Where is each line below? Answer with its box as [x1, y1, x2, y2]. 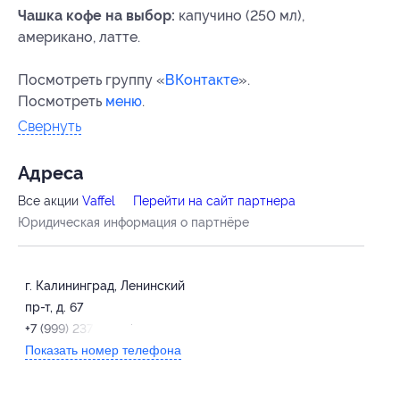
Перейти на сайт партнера [133, 193, 296, 208]
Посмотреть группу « [18, 71, 165, 88]
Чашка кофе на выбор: [18, 6, 175, 24]
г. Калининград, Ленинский [25, 278, 185, 293]
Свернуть [18, 117, 81, 135]
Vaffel [82, 193, 115, 208]
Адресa [18, 162, 83, 184]
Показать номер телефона [25, 342, 181, 357]
